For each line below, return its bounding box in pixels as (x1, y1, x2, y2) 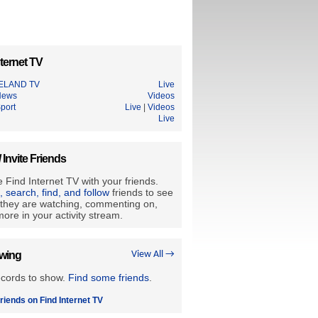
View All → (131, 249, 175, 260)
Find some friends (68, 272, 149, 283)
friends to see (109, 187, 173, 198)
